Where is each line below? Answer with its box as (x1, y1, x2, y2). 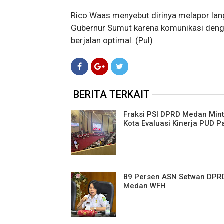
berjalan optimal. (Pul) (71, 35, 153, 46)
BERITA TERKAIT (73, 88, 150, 101)
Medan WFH (123, 181, 166, 191)
